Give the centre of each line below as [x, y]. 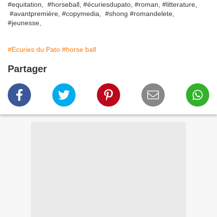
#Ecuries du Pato [34, 50]
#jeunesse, [24, 23]
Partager [27, 69]
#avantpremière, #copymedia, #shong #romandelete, [91, 14]
